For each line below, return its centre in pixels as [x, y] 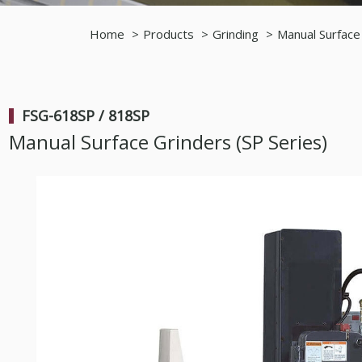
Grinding [236, 34]
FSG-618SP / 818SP [86, 116]
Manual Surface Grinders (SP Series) [168, 142]
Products [168, 34]
